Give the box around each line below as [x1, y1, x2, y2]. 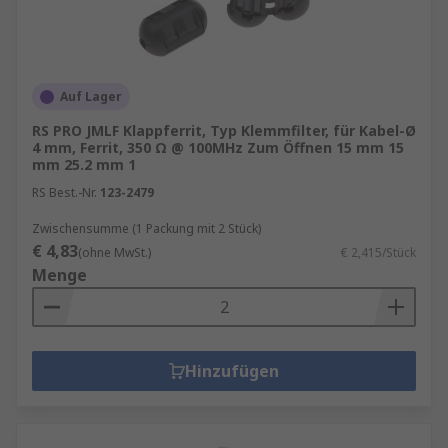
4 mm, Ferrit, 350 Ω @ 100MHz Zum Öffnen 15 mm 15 [32, 138, 404, 157]
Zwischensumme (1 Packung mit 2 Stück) [32, 220, 261, 237]
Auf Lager [60, 88, 122, 105]
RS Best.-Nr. [32, 184, 97, 201]
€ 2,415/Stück [341, 244, 416, 261]
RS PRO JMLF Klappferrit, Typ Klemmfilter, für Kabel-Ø [32, 121, 416, 140]
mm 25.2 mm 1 [32, 155, 136, 174]
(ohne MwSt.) [78, 244, 151, 261]
